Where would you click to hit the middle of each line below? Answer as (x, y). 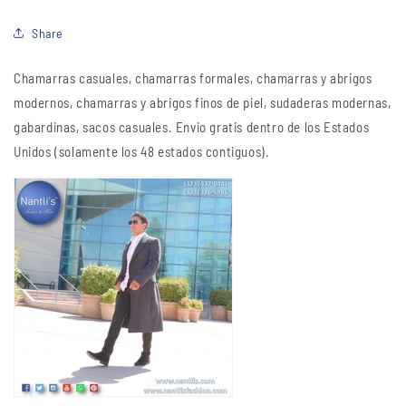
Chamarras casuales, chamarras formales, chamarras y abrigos (193, 78)
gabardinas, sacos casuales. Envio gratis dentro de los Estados (192, 127)
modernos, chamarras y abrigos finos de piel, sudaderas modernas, (203, 103)
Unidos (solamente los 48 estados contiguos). (142, 152)
